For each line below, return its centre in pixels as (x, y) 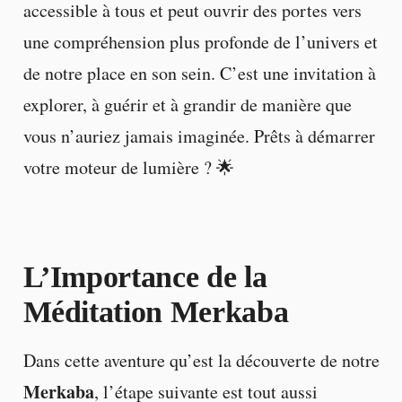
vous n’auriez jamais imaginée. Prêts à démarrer (199, 136)
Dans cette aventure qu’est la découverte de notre (201, 361)
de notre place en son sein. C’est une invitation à (199, 74)
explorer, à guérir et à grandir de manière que (187, 105)
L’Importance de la (145, 277)
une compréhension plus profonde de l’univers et (200, 42)
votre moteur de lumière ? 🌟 (128, 168)
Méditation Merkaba (156, 312)
